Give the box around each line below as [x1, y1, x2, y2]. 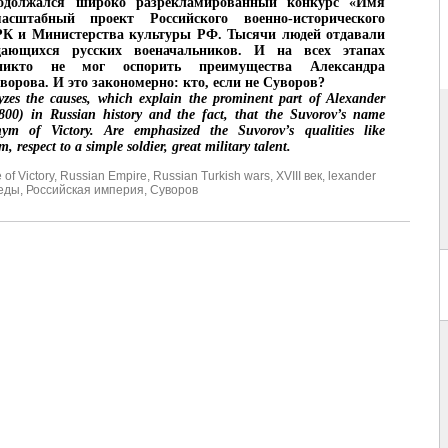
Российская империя [26, 183, 144, 198]
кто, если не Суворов [183, 75, 318, 91]
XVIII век [276, 169, 322, 184]
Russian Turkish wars [153, 169, 270, 184]
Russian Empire [60, 169, 147, 184]
